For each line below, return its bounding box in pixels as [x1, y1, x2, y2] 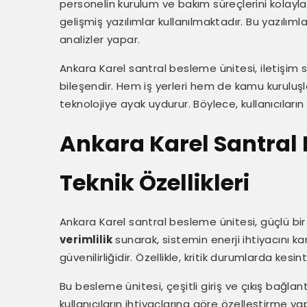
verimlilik [60, 232, 113, 247]
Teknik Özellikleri [60, 167, 249, 198]
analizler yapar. [60, 32, 140, 47]
